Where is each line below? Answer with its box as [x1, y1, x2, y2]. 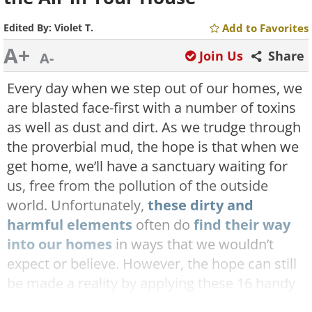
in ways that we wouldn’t [112, 235, 274, 253]
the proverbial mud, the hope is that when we [7, 137, 299, 156]
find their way [194, 215, 290, 234]
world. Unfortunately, [7, 196, 148, 214]
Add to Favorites [222, 21, 309, 35]
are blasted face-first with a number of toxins [7, 98, 296, 117]
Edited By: [3, 21, 54, 34]
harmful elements [7, 215, 132, 234]
